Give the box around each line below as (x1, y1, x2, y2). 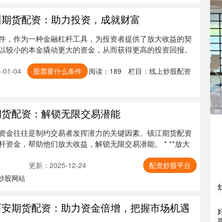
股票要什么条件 (33, 66, 82, 76)
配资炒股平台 (149, 160, 191, 170)
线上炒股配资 (149, 66, 191, 76)
